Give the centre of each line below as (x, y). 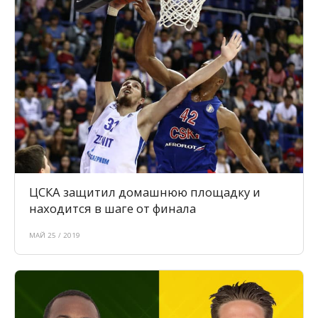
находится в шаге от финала (113, 209)
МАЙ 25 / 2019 (55, 236)
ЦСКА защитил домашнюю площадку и (145, 192)
